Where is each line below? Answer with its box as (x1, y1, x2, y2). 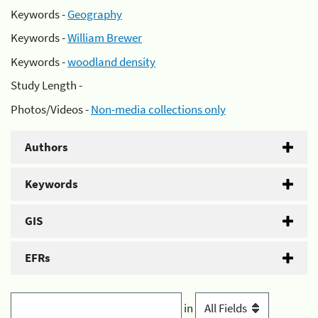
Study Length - (11, 77, 82, 93)
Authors (25, 138, 68, 155)
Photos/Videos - (11, 101, 91, 117)
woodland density (67, 53, 155, 70)
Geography (67, 6, 122, 22)
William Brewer (67, 30, 142, 45)
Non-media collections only (91, 101, 226, 117)
